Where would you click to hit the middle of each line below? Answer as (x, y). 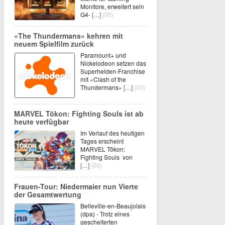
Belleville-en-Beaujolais (113, 206)
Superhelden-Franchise (113, 71)
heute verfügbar (41, 122)
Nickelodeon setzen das (113, 63)
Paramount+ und (103, 55)
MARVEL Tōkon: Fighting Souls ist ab (79, 114)
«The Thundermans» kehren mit (69, 36)
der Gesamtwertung (48, 195)
